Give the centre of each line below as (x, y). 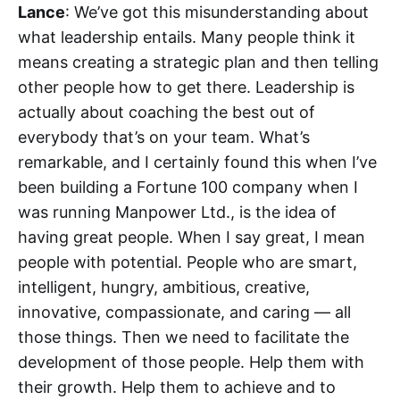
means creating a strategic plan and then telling (198, 62)
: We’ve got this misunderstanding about (217, 12)
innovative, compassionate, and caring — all (184, 312)
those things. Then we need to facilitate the (183, 337)
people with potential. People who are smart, (187, 262)
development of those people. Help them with (191, 362)
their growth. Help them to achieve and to (177, 387)
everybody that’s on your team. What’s (164, 137)
